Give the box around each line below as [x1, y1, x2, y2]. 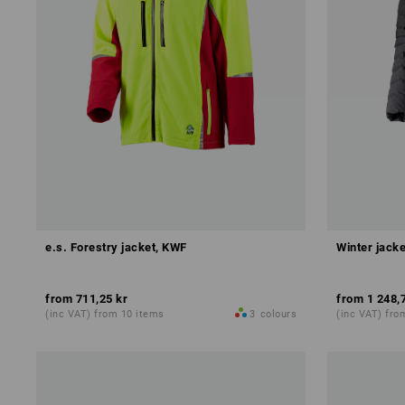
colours [259, 307, 297, 320]
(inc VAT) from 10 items [45, 307, 165, 320]
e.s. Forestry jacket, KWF [45, 240, 187, 254]
